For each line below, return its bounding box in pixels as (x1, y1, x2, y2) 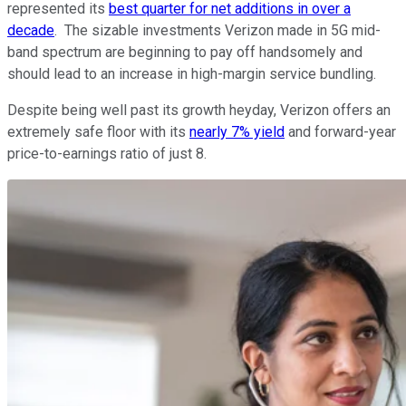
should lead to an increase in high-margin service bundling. (7, 64, 376, 82)
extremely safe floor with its (7, 122, 189, 140)
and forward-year (285, 122, 396, 140)
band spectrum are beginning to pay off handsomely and (7, 43, 362, 61)
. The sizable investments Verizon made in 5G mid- (54, 21, 381, 39)
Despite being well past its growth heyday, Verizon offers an (7, 101, 391, 119)
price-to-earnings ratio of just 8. (7, 144, 207, 162)
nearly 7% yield (189, 122, 285, 140)
